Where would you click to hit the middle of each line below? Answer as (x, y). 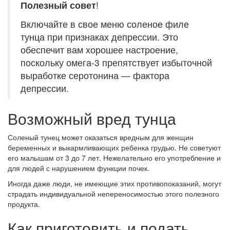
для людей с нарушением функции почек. (79, 168)
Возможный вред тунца (92, 119)
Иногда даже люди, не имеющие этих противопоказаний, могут (114, 184)
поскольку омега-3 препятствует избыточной (116, 63)
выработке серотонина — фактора (95, 75)
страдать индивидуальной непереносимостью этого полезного (113, 194)
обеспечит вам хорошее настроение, (99, 50)
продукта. (24, 204)
